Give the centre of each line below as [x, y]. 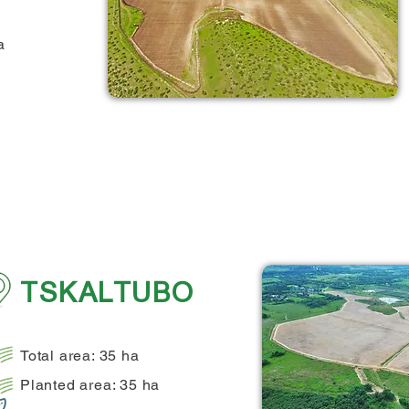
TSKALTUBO [107, 293]
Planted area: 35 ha [90, 385]
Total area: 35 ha [80, 356]
